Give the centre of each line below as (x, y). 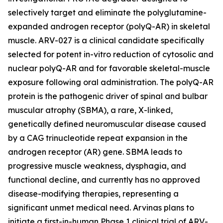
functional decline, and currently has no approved (104, 180)
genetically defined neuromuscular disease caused (107, 124)
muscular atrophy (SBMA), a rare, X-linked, (90, 110)
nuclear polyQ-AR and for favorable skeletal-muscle (109, 68)
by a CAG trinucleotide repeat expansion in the (98, 138)
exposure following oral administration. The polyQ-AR (111, 82)
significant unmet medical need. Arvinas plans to (101, 208)
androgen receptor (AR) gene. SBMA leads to (95, 152)
